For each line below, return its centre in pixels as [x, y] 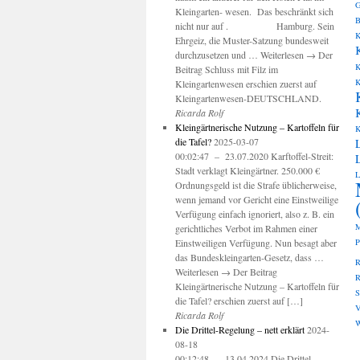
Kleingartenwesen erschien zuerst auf [245, 84]
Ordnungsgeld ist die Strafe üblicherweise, [256, 185]
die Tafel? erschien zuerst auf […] [239, 301]
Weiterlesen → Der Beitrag [226, 272]
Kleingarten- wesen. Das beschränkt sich [254, 11]
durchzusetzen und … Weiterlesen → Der [254, 55]
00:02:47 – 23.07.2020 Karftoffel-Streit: [256, 156]
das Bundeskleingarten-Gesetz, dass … [249, 257]
